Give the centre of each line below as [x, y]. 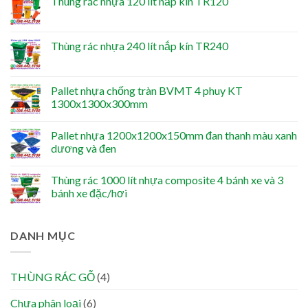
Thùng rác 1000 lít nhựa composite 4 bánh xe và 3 [167, 179]
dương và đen [84, 148]
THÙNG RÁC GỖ [53, 277]
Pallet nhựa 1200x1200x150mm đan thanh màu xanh [174, 135]
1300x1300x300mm [99, 103]
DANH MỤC [43, 235]
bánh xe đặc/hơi [89, 192]
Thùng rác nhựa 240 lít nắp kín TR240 [140, 45]
